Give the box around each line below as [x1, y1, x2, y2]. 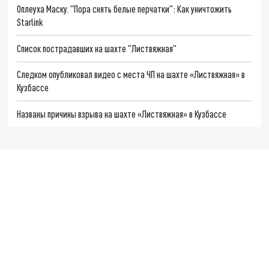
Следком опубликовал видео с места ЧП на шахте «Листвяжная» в [17, 68, 246, 80]
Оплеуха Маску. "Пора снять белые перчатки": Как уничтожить [17, 3, 232, 15]
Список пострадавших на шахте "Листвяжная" [17, 42, 177, 54]
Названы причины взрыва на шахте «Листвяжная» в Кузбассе [17, 108, 227, 120]
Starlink [17, 16, 43, 28]
